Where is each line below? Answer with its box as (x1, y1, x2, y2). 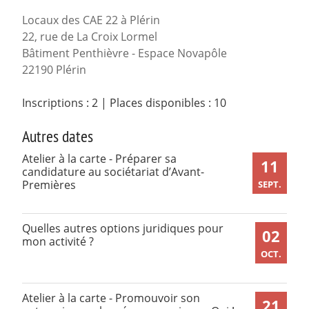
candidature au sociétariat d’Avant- (22, 164, 204, 180)
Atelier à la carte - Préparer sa (22, 151, 177, 167)
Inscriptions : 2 (22, 95, 98, 111)
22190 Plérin (22, 62, 86, 78)
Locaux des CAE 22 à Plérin (22, 12, 160, 28)
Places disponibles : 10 (110, 95, 226, 111)
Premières (22, 177, 76, 193)
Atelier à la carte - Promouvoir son (22, 290, 200, 306)
